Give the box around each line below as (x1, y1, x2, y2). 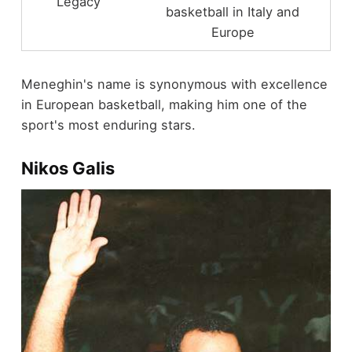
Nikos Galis (20, 157, 115, 178)
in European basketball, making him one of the (20, 96, 307, 112)
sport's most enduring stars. (20, 116, 196, 133)
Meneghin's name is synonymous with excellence (20, 75, 328, 92)
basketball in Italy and (166, 3, 300, 20)
